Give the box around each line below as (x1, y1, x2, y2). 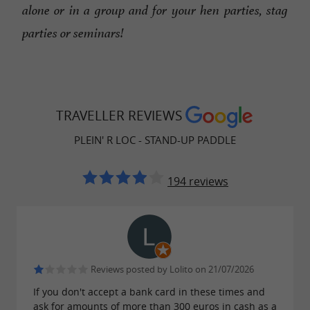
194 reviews (167, 173, 228, 189)
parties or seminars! (22, 25, 124, 42)
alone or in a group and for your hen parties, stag (22, 2, 288, 19)
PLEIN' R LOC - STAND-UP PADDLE (74, 132, 236, 147)
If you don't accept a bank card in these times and (33, 285, 265, 299)
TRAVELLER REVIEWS (55, 107, 185, 125)
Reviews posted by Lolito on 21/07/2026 (89, 263, 254, 275)
